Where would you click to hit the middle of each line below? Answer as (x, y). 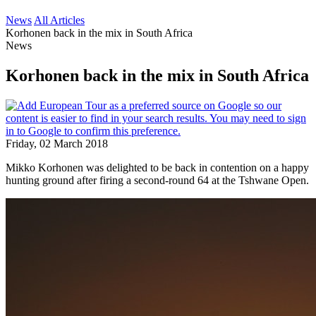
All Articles (59, 20)
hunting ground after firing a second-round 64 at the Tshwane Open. (157, 180)
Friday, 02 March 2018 (57, 143)
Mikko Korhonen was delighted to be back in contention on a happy (157, 167)
